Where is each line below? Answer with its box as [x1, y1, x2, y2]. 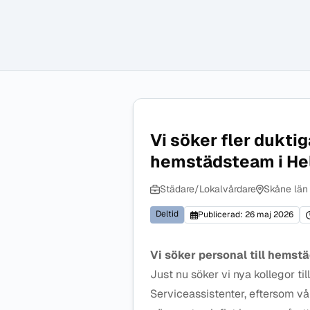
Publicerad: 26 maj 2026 [197, 209, 293, 220]
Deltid [156, 208, 179, 219]
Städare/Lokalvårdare [160, 183, 256, 195]
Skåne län [263, 183, 308, 195]
